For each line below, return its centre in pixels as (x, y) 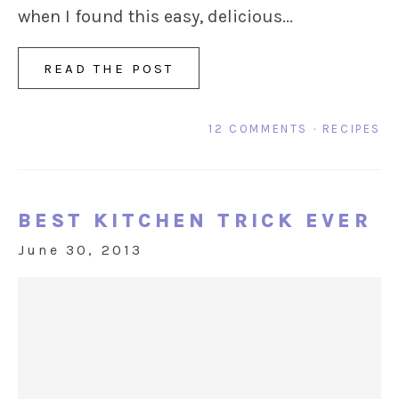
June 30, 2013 (81, 250)
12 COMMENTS (258, 129)
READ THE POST (109, 69)
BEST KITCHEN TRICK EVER (195, 221)
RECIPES (351, 129)
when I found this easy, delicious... (155, 17)
